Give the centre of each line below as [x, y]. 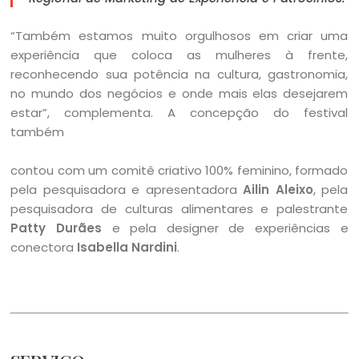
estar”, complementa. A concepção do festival [179, 112]
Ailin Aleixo [278, 189]
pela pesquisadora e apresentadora [127, 189]
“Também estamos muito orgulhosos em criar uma [179, 35]
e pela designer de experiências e [225, 228]
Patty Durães [56, 228]
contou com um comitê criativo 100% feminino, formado [179, 170]
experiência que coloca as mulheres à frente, [179, 54]
